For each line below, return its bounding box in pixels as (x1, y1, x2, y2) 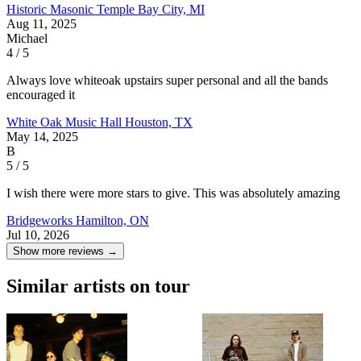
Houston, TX (125, 115, 193, 130)
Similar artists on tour (6, 275, 190, 297)
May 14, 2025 (6, 130, 78, 144)
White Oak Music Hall (6, 115, 125, 130)
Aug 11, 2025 (6, 17, 77, 31)
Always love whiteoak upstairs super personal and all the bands (6, 73, 328, 88)
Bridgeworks (6, 214, 76, 228)
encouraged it (6, 88, 75, 102)
